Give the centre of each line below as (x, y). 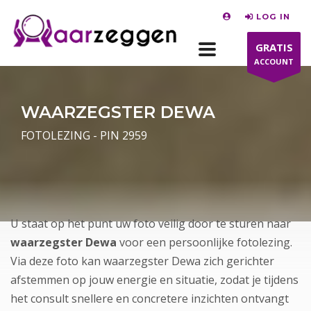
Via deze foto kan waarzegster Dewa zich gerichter (142, 261)
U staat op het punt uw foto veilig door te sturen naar (151, 224)
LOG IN (273, 16)
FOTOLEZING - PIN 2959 (84, 135)
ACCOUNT (274, 61)
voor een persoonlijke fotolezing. (206, 242)
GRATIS (274, 47)
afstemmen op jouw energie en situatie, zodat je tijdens (154, 280)
